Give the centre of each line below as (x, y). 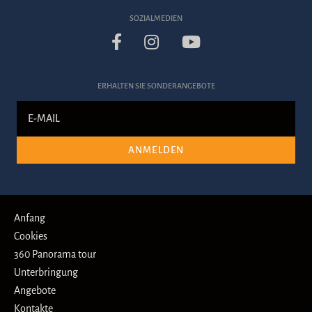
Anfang (30, 218)
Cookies (31, 236)
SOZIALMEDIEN (156, 18)
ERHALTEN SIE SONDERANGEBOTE (156, 86)
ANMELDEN (156, 150)
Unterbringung (46, 272)
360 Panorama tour (55, 254)
